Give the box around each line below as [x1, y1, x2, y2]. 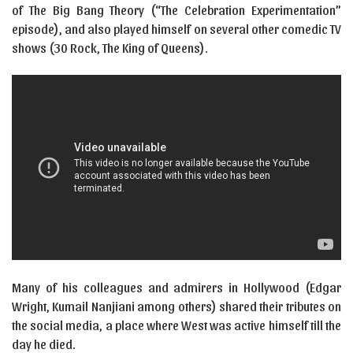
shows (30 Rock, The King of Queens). [12, 40, 208, 56]
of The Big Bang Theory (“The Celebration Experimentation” [12, 2, 341, 18]
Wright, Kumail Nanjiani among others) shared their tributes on [12, 298, 341, 314]
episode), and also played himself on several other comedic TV [12, 21, 341, 37]
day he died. [12, 336, 76, 351]
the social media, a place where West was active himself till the [12, 317, 341, 333]
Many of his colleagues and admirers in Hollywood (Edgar [12, 279, 341, 295]
